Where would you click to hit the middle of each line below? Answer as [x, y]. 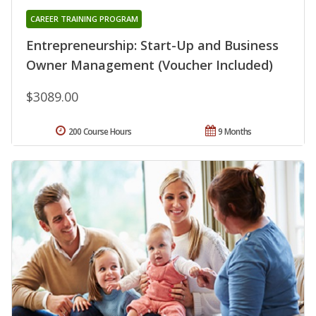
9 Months [235, 132]
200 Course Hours [100, 132]
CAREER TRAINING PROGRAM [84, 19]
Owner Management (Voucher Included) [150, 65]
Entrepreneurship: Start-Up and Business [152, 45]
